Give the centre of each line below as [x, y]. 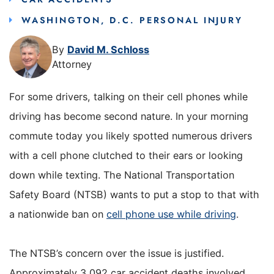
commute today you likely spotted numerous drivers [131, 135]
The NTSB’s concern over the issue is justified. [117, 254]
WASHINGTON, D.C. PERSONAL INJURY [132, 20]
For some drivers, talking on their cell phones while [128, 96]
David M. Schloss [108, 50]
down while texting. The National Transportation [122, 175]
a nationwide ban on [58, 214]
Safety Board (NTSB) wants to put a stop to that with [134, 194]
